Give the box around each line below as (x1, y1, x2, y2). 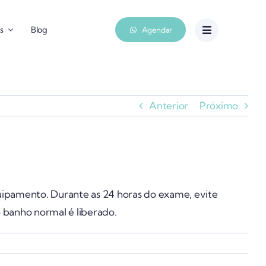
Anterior (149, 99, 189, 112)
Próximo (199, 99, 238, 112)
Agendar (141, 25, 173, 34)
